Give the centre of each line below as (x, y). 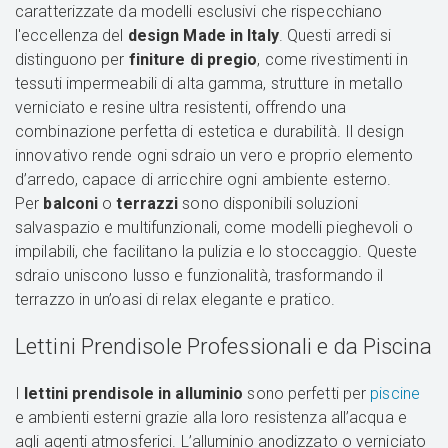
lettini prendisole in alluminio (134, 394)
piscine (395, 394)
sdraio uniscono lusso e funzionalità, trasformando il (199, 276)
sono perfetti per (307, 394)
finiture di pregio (193, 60)
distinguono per (72, 60)
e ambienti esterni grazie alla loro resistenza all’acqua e (211, 418)
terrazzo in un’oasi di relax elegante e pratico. (175, 300)
